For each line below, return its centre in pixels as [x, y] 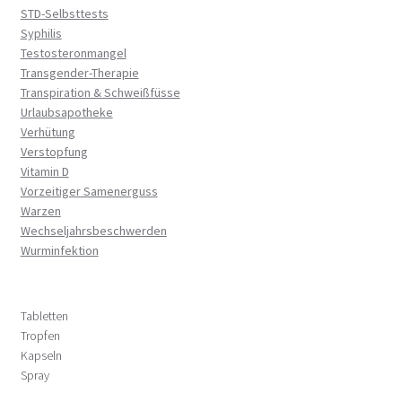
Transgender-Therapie [79, 72]
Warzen [40, 210]
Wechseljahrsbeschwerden [93, 230]
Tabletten [44, 316]
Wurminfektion [59, 250]
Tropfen [40, 336]
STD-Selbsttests [64, 13]
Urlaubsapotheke [66, 112]
